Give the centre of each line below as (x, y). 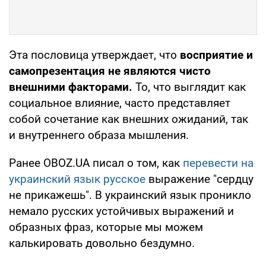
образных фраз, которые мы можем (106, 227)
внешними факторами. (71, 87)
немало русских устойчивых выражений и (121, 211)
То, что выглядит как (189, 87)
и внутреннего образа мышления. (99, 135)
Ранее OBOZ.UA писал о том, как (96, 163)
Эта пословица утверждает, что (93, 55)
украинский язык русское (79, 179)
